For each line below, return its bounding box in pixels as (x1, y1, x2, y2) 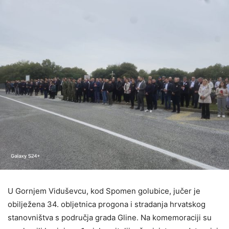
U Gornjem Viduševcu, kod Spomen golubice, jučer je (8, 186, 200, 196)
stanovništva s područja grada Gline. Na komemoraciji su (8, 213, 212, 222)
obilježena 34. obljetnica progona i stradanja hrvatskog (8, 199, 205, 209)
